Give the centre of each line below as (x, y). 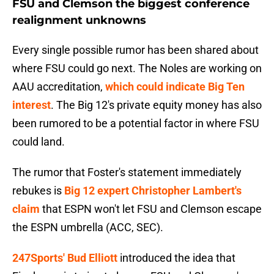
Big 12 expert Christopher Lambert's (153, 191)
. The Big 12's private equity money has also (156, 105)
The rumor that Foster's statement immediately (127, 172)
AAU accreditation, (59, 87)
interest (31, 105)
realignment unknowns (79, 20)
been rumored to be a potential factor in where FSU (136, 124)
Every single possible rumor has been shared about (135, 50)
